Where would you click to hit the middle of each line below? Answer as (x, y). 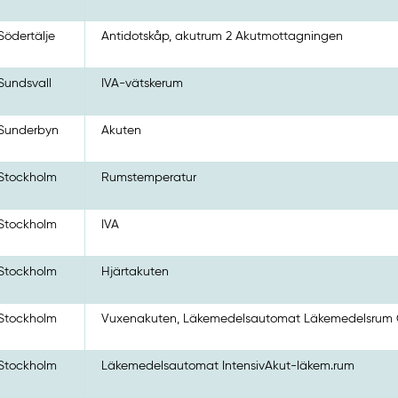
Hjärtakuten (135, 271)
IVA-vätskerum (143, 83)
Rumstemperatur (149, 177)
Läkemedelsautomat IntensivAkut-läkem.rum (228, 366)
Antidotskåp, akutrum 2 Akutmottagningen (223, 36)
